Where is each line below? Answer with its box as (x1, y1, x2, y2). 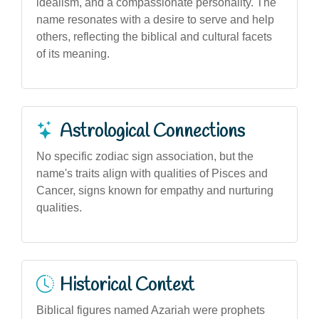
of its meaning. (36, 47, 110, 60)
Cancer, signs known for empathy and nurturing (36, 184, 273, 197)
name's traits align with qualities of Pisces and (36, 167, 268, 179)
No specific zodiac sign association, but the (36, 150, 253, 162)
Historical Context (60, 273, 194, 298)
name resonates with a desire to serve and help (36, 13, 274, 26)
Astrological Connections (60, 119, 245, 144)
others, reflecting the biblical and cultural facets (36, 30, 272, 43)
